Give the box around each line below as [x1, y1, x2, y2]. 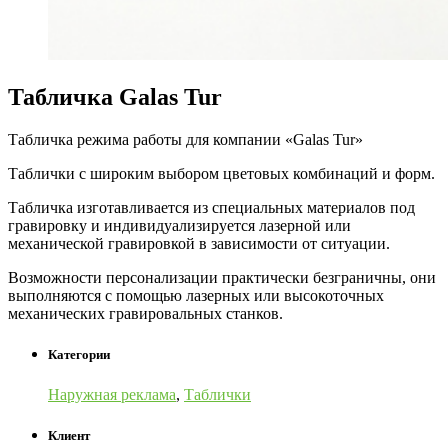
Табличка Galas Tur [8, 84, 222, 111]
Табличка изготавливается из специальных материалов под [8, 199, 415, 217]
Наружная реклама [48, 385, 176, 403]
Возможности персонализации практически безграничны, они [8, 269, 436, 287]
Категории [48, 347, 110, 363]
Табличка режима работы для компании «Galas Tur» [8, 131, 363, 149]
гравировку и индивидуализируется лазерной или [8, 217, 351, 235]
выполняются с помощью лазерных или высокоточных [8, 287, 384, 305]
